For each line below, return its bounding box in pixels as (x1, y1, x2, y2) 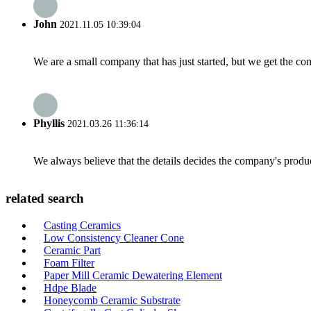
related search (6, 191, 84, 206)
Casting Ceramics (44, 219, 121, 231)
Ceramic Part (44, 244, 101, 256)
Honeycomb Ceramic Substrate (44, 294, 180, 306)
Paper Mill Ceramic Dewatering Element (44, 269, 222, 281)
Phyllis (33, 117, 65, 130)
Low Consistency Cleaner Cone (44, 231, 184, 244)
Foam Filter (44, 256, 94, 269)
